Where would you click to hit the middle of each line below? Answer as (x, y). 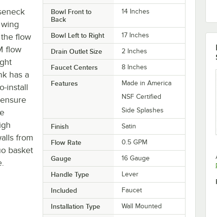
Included (64, 190)
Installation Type (75, 206)
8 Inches (135, 67)
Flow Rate (66, 142)
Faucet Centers (74, 67)
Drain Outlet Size (76, 51)
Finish (60, 126)
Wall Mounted (142, 206)
